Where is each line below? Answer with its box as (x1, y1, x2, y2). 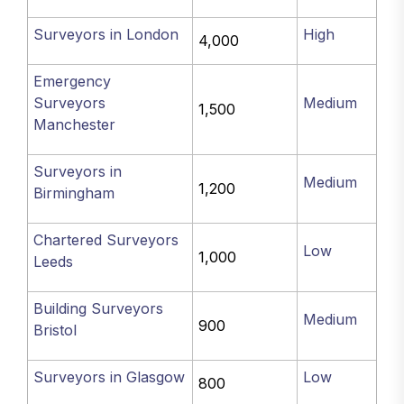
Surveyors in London (33, 25, 179, 43)
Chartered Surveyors (33, 231, 179, 249)
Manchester (33, 115, 116, 133)
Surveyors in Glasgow (33, 368, 186, 386)
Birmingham (33, 184, 115, 202)
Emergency (33, 72, 112, 90)
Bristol (33, 321, 78, 339)
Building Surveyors (33, 299, 164, 317)
